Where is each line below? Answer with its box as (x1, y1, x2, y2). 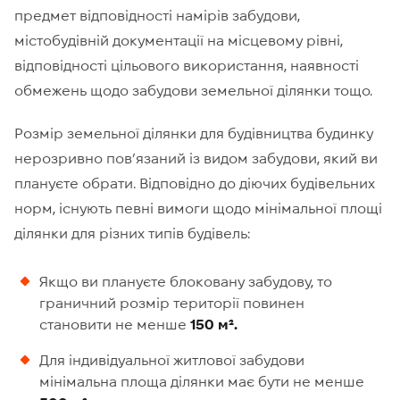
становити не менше (39, 315, 190, 332)
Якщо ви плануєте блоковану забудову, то (39, 272, 332, 289)
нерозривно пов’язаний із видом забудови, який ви (14, 149, 378, 166)
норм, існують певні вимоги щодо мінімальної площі (14, 199, 382, 216)
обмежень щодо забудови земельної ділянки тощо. (14, 81, 372, 98)
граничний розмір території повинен (39, 294, 304, 311)
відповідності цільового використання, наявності (14, 56, 359, 73)
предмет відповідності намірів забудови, (14, 6, 300, 23)
